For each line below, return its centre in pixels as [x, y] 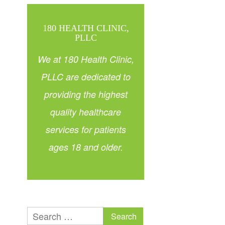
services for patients [86, 129]
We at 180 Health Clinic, [86, 59]
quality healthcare [86, 111]
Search [117, 215]
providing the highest [86, 94]
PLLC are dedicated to [86, 76]
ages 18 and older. [86, 147]
